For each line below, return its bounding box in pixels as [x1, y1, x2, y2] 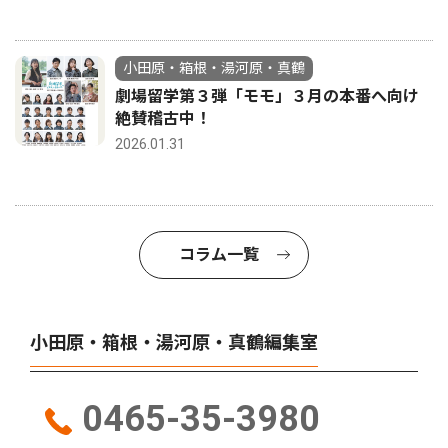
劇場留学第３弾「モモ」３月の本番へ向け [115, 87, 419, 107]
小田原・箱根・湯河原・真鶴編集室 [30, 332, 318, 354]
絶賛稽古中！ [115, 109, 211, 129]
